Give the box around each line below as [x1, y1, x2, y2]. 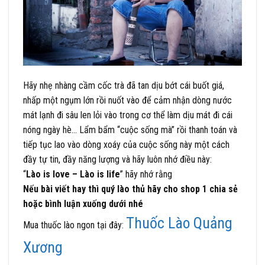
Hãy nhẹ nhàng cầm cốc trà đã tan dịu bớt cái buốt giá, [23, 79, 224, 91]
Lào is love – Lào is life [26, 168, 120, 180]
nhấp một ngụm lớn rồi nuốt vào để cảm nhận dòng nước [23, 94, 232, 106]
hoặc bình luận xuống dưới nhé [23, 198, 146, 209]
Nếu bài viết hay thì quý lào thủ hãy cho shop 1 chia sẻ [23, 183, 238, 195]
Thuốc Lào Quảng [126, 214, 232, 232]
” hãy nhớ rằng [120, 168, 172, 180]
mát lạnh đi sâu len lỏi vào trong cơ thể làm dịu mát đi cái [23, 109, 232, 121]
